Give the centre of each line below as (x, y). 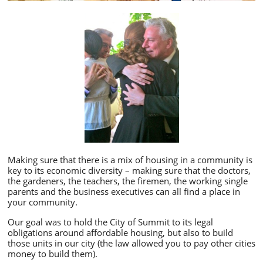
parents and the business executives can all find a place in (124, 191)
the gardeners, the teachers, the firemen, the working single (128, 181)
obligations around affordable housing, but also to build (120, 232)
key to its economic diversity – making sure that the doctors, (129, 170)
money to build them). (55, 254)
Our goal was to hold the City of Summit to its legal (110, 222)
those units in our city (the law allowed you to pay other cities (131, 243)
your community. (45, 202)
